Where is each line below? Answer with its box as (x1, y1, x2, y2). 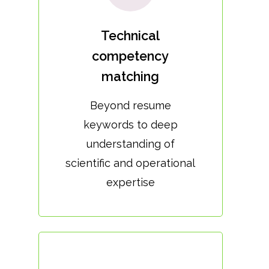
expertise (106, 176, 155, 189)
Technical (101, 28, 160, 44)
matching (101, 69, 160, 85)
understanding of (86, 138, 175, 151)
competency (92, 49, 169, 64)
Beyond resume (89, 99, 171, 112)
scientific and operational (65, 157, 196, 170)
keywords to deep (83, 118, 178, 131)
